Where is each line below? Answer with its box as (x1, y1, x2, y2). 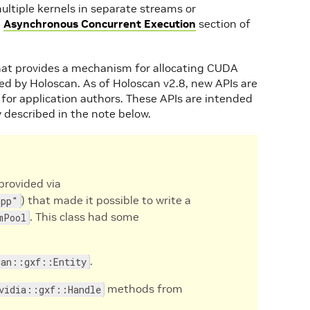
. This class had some (30, 210, 139, 224)
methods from (104, 282, 183, 295)
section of (196, 17, 250, 30)
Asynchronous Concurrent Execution (3, 17, 196, 30)
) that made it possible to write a (21, 193, 191, 207)
